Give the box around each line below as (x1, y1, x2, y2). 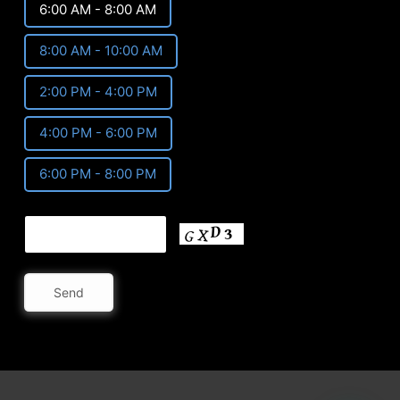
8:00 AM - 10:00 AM (39, 42, 162, 60)
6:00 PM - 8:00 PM (39, 165, 156, 183)
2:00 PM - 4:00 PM (39, 83, 157, 101)
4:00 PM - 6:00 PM (39, 124, 157, 142)
